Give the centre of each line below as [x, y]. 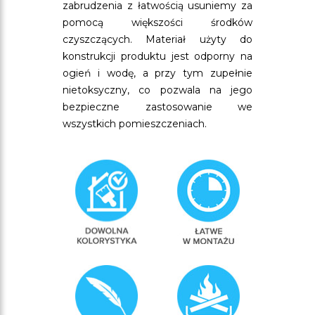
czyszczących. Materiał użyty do [157, 39]
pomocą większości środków [157, 22]
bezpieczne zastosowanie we [157, 107]
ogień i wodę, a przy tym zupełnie [157, 73]
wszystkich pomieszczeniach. [135, 124]
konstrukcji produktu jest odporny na [157, 56]
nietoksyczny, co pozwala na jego [157, 90]
